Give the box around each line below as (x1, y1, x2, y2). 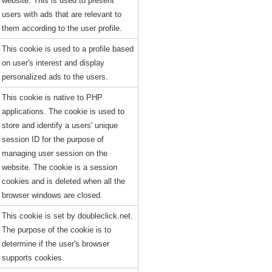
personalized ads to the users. (1, 72, 108, 81)
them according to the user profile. (1, 24, 122, 33)
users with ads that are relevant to (1, 10, 121, 19)
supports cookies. (1, 253, 64, 262)
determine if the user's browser (1, 239, 109, 248)
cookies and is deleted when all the (1, 177, 125, 186)
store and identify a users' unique (1, 121, 118, 130)
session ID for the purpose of (1, 135, 104, 144)
